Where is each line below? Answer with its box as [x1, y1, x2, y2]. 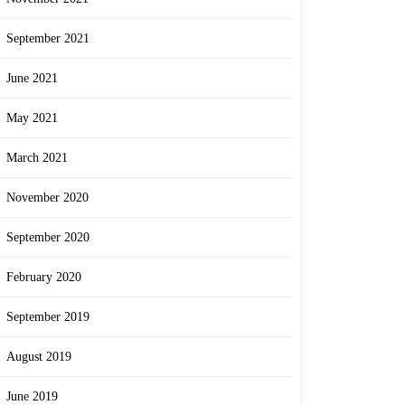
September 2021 [6, 32, 89, 45]
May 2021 [6, 111, 58, 125]
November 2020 [6, 191, 89, 204]
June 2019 [6, 390, 58, 403]
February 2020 [6, 270, 81, 284]
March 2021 [6, 151, 68, 165]
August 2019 [6, 350, 71, 363]
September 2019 [6, 310, 89, 324]
